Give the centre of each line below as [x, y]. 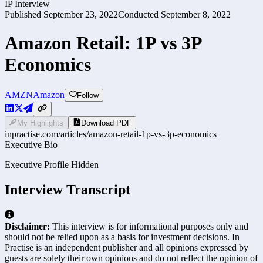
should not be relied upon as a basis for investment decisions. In [122, 237]
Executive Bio [31, 145]
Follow [88, 96]
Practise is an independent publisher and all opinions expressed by [127, 248]
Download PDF [106, 123]
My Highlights [41, 123]
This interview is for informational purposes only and [149, 227]
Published [23, 14]
